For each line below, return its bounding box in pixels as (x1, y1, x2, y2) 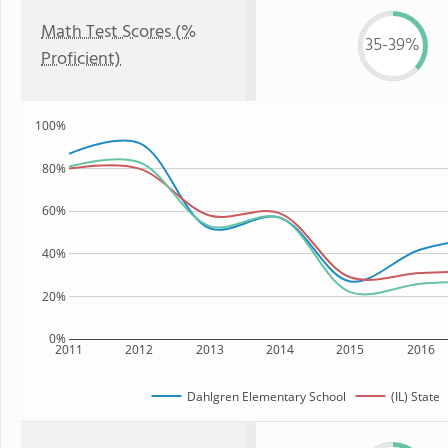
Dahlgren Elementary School (186, 387, 346, 405)
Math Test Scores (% (41, 18, 196, 47)
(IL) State (390, 387, 440, 405)
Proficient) (41, 45, 121, 74)
